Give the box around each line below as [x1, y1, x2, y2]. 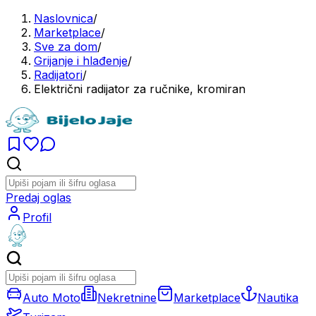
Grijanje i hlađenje [34, 54, 128, 68]
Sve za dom [34, 39, 97, 54]
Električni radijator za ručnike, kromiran [34, 82, 245, 96]
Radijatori [34, 68, 83, 82]
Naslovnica [34, 11, 93, 25]
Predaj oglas [6, 190, 71, 205]
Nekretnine [97, 291, 157, 305]
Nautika [257, 291, 298, 305]
